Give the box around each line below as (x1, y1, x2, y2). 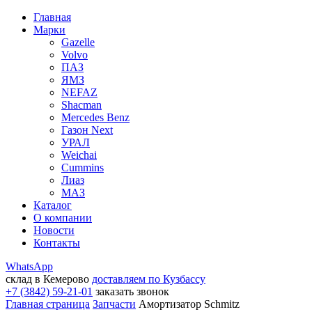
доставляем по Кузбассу (92, 273, 205, 285)
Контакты (33, 237, 80, 249)
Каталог (33, 199, 72, 211)
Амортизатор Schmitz (139, 298, 240, 310)
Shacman (61, 99, 102, 111)
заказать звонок (95, 286, 169, 297)
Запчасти (93, 298, 136, 310)
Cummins (61, 162, 104, 173)
